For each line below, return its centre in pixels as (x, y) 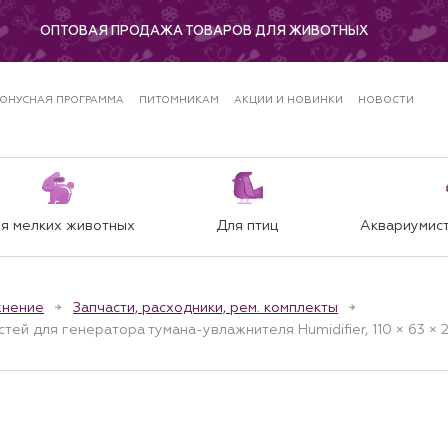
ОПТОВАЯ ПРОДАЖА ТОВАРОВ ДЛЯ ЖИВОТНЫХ (204, 30)
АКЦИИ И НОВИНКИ (288, 99)
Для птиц (247, 225)
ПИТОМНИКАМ (178, 99)
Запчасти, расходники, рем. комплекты (205, 307)
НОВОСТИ (385, 99)
